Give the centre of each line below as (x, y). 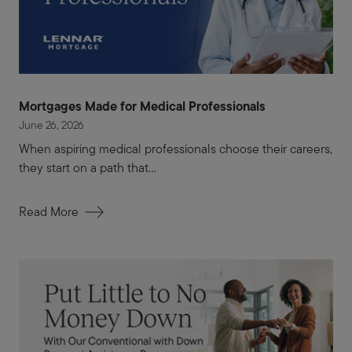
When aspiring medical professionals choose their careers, (176, 148)
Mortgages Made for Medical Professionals (142, 106)
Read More (49, 211)
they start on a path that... (88, 167)
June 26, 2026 (51, 125)
